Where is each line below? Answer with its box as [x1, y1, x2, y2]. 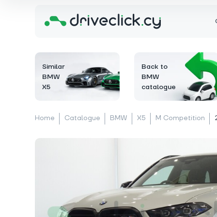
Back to [141, 62, 168, 71]
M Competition [155, 114, 205, 123]
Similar [42, 62, 65, 71]
